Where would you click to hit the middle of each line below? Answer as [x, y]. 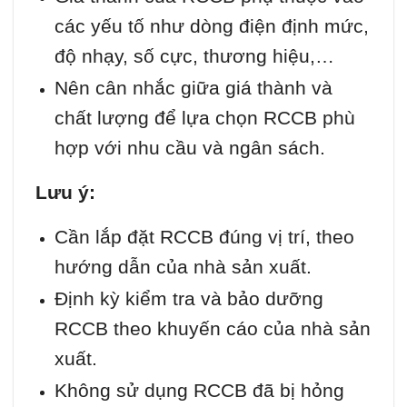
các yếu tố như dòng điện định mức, [211, 25]
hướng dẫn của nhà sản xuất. [183, 266]
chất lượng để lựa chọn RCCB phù [204, 117]
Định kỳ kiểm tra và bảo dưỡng [189, 298]
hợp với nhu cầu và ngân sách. [189, 147]
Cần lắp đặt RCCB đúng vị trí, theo [204, 236]
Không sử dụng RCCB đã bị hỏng [199, 390]
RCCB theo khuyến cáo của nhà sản [212, 328]
